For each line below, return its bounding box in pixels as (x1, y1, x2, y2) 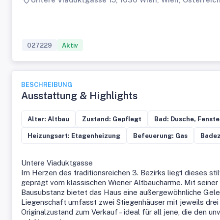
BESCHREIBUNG (21, 81, 72, 88)
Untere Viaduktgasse (21, 159, 93, 167)
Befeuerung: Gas (133, 132, 188, 139)
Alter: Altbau (27, 115, 69, 123)
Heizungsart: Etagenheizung (27, 132, 120, 139)
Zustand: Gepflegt (82, 115, 141, 123)
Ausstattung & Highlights (21, 90, 137, 102)
